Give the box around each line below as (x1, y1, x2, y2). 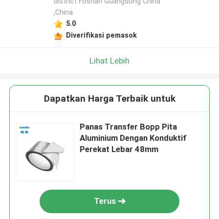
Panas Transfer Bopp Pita (80, 122, 177, 132)
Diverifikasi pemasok (66, 31, 137, 39)
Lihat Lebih (89, 55, 130, 66)
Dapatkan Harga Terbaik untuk (44, 93, 175, 105)
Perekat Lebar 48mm (80, 144, 159, 154)
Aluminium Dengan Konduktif (80, 133, 187, 143)
